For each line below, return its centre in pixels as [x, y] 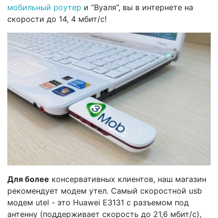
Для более [28, 179]
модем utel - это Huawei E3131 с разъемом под [98, 203]
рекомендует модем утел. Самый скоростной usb [105, 191]
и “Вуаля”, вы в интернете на [137, 8]
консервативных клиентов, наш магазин [128, 179]
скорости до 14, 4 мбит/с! [57, 19]
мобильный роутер [44, 8]
